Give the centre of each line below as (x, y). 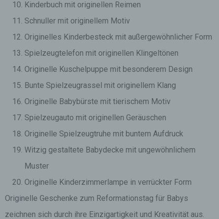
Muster (37, 166)
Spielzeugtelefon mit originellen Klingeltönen (101, 53)
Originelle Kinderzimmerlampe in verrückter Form (108, 182)
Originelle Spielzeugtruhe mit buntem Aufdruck (104, 134)
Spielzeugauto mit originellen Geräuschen (95, 118)
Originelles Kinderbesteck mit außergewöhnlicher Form (118, 37)
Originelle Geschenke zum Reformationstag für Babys (97, 198)
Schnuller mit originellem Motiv (77, 21)
